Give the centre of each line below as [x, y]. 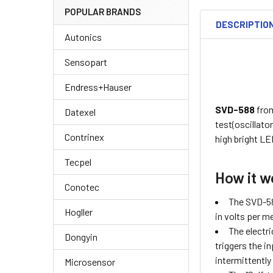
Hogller [79, 212]
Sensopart [86, 62]
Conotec [82, 187]
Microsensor [90, 262]
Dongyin [81, 237]
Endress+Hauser [98, 87]
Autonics [83, 37]
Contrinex [84, 137]
